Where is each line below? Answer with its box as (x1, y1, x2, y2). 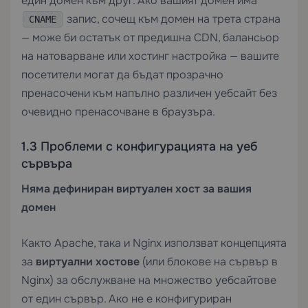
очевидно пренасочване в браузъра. (21, 104, 215, 119)
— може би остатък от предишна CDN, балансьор (21, 30, 279, 45)
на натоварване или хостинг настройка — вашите (21, 49, 279, 63)
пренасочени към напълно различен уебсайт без (21, 86, 277, 100)
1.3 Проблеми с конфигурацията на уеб (21, 139, 258, 154)
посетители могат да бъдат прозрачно (21, 67, 223, 82)
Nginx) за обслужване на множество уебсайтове (21, 273, 276, 287)
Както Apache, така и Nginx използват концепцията (21, 236, 287, 250)
